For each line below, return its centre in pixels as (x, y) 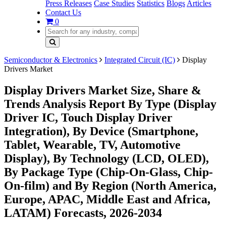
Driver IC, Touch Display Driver (88, 117)
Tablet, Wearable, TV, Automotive (92, 145)
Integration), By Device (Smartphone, (101, 131)
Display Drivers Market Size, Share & (103, 90)
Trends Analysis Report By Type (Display (110, 104)
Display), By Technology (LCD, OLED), (106, 158)
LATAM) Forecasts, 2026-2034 (83, 213)
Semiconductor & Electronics (51, 60)
